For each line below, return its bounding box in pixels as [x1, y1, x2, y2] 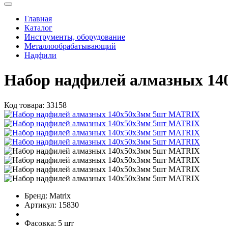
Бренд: [24, 191, 47, 200]
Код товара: [4, 100, 44, 109]
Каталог [24, 23, 52, 32]
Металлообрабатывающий [24, 41, 116, 50]
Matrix [49, 191, 71, 200]
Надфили [24, 50, 56, 60]
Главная [24, 14, 52, 23]
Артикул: [24, 200, 56, 209]
